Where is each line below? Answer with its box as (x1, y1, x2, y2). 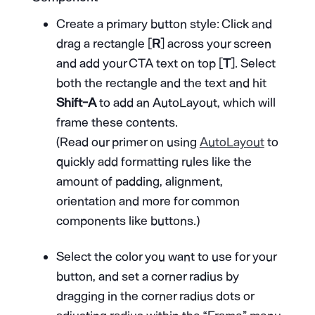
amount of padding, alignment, (56, 173, 223, 189)
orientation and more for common (56, 193, 240, 209)
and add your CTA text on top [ (56, 55, 223, 71)
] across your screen (160, 35, 271, 51)
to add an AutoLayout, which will (96, 94, 276, 110)
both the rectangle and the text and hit (56, 75, 266, 91)
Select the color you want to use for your (56, 248, 276, 264)
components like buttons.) (56, 212, 200, 229)
